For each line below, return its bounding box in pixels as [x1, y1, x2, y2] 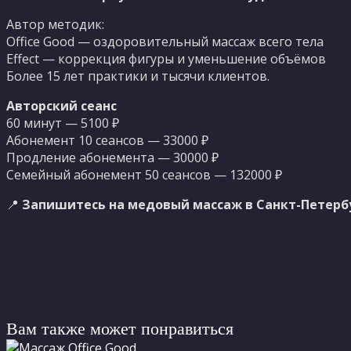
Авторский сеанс [6, 96, 117, 114]
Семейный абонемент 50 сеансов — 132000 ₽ [6, 165, 282, 183]
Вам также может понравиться [6, 318, 233, 338]
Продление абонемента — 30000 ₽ [6, 148, 219, 166]
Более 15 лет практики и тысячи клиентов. [6, 67, 270, 85]
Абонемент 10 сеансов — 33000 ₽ [6, 131, 208, 149]
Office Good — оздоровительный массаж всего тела [6, 32, 324, 50]
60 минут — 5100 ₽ [6, 114, 119, 132]
